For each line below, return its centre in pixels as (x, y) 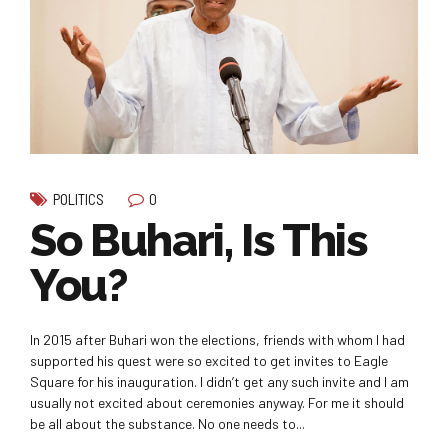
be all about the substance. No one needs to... (167, 424)
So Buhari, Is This (199, 241)
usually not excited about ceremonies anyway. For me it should (217, 403)
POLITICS (78, 199)
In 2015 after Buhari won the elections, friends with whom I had (217, 340)
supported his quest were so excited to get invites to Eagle (209, 361)
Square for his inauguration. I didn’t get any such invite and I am (219, 382)
